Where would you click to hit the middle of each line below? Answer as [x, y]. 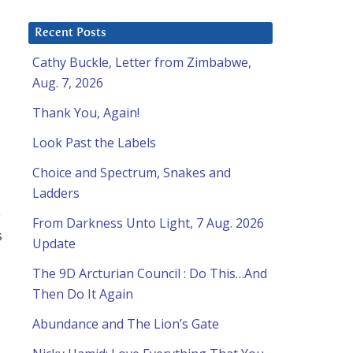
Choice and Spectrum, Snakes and [132, 173]
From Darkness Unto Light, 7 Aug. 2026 [148, 223]
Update [54, 244]
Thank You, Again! [86, 113]
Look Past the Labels [94, 143]
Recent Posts [71, 33]
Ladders [56, 193]
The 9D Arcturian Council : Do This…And [150, 274]
